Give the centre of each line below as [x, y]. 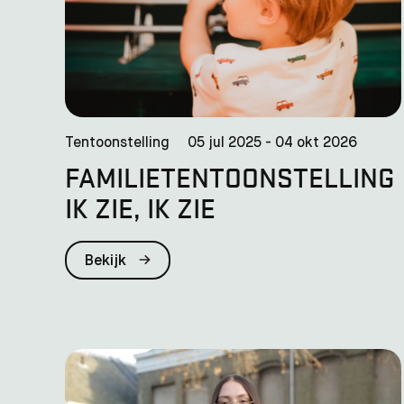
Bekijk [107, 261]
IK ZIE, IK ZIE [140, 207]
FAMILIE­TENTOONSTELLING [230, 176]
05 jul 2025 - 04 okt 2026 [272, 143]
